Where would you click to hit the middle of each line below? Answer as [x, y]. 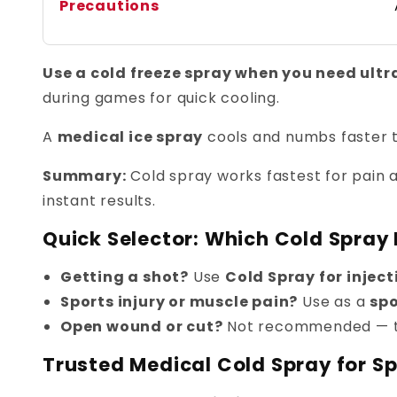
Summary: [85, 176]
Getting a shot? [125, 277]
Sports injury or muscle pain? [179, 302]
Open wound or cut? [142, 327]
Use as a [334, 302]
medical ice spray [130, 137]
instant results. [99, 201]
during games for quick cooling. [161, 98]
